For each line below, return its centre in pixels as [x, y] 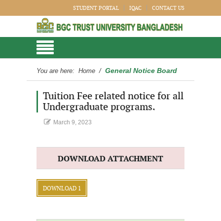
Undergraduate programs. [99, 107]
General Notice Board [141, 71]
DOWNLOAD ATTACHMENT [110, 159]
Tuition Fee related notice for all [113, 96]
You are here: [56, 71]
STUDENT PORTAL [96, 8]
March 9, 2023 [73, 122]
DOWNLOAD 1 [62, 188]
